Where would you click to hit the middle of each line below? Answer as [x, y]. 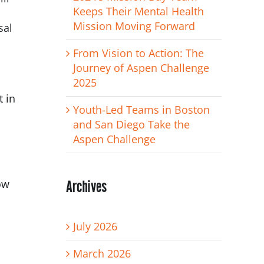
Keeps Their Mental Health [138, 11]
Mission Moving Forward [134, 26]
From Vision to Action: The [138, 53]
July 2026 [95, 227]
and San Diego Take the [131, 124]
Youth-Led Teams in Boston [141, 109]
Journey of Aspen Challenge [141, 67]
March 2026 [102, 254]
